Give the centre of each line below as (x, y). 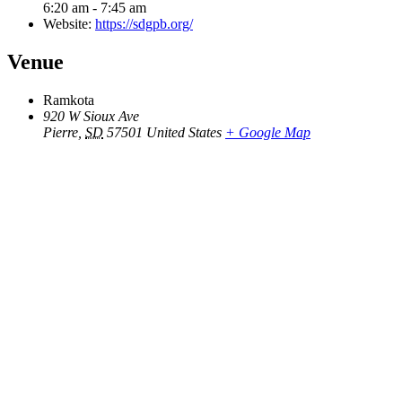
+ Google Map (268, 132)
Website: (67, 23)
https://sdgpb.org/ (144, 23)
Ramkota (69, 100)
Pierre (61, 132)
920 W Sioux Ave (91, 116)
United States (184, 132)
